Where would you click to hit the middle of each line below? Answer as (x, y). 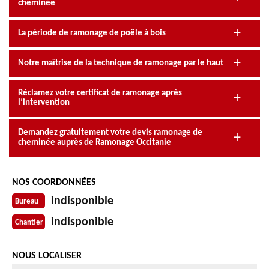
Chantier (29, 223)
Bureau (27, 202)
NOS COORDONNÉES (54, 182)
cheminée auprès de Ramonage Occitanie (95, 142)
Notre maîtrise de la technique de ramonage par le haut (121, 63)
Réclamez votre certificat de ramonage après (100, 93)
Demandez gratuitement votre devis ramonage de (110, 133)
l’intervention (44, 103)
